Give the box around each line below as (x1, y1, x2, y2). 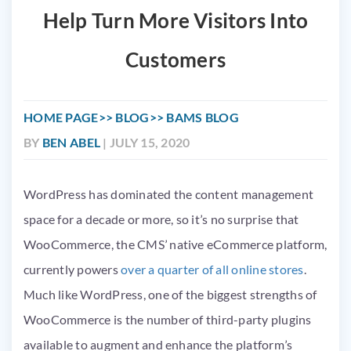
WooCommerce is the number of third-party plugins (24, 311, 312, 327)
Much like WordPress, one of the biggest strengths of (24, 286, 317, 302)
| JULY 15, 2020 (100, 134, 190, 150)
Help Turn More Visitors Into (42, 7, 309, 33)
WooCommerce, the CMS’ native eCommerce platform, (24, 236, 327, 251)
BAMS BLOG (166, 109, 239, 125)
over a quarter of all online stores (121, 261, 304, 277)
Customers (125, 46, 226, 72)
